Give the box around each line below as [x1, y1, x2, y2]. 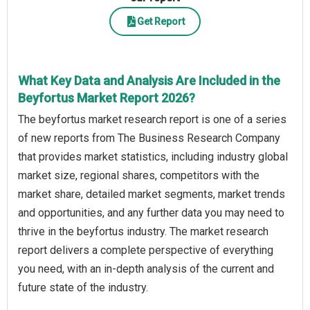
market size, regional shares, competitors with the [18, 169, 259, 183]
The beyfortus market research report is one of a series [18, 113, 286, 127]
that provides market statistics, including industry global [18, 150, 288, 164]
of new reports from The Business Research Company [18, 131, 280, 145]
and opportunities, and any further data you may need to [18, 206, 284, 220]
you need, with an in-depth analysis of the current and [18, 262, 274, 276]
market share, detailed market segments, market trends [18, 188, 285, 201]
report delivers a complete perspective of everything [18, 244, 273, 257]
